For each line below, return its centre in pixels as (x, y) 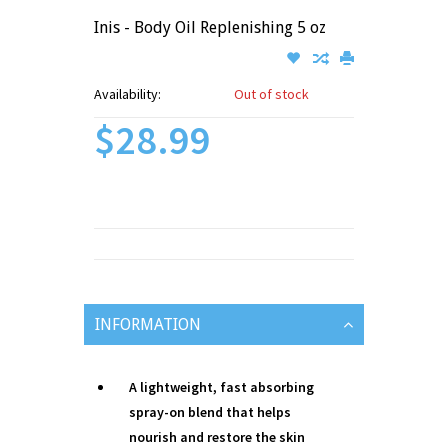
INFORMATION (148, 324)
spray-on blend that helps (210, 411)
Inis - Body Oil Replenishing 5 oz (210, 27)
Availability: (127, 93)
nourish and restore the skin (217, 436)
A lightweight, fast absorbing (221, 386)
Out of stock (271, 93)
